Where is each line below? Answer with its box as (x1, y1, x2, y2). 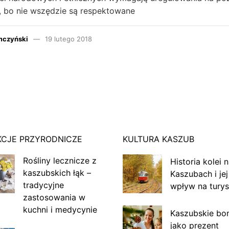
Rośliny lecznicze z (22, 155, 97, 166)
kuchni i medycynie (22, 204, 97, 215)
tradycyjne (22, 179, 64, 190)
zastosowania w (22, 192, 85, 202)
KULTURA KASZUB (123, 133, 194, 144)
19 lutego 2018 (44, 34, 92, 43)
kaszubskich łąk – (22, 167, 91, 178)
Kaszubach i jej (170, 169, 228, 179)
